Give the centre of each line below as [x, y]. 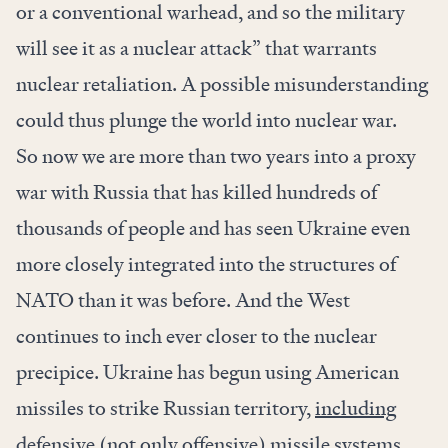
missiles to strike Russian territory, [165, 408]
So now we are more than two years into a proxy [216, 156]
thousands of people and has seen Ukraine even [213, 228]
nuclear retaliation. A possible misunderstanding [222, 84]
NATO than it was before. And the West [183, 300]
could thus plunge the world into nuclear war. [206, 120]
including [355, 408]
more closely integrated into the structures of [206, 264]
